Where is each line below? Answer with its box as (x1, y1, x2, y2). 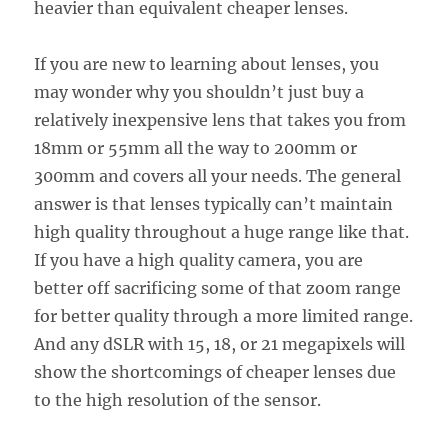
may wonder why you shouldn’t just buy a (34, 81, 365, 102)
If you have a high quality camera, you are (34, 249, 364, 270)
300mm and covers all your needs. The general (34, 165, 402, 186)
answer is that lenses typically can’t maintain (34, 193, 394, 214)
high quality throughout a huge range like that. (34, 221, 410, 242)
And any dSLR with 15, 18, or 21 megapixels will (34, 333, 406, 354)
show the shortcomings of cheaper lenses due (34, 361, 397, 382)
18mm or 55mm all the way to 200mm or (34, 137, 358, 158)
